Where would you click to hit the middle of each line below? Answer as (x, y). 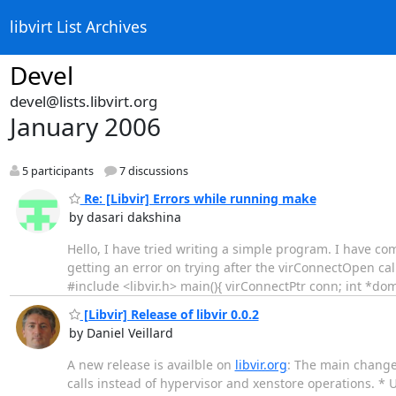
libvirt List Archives (78, 27)
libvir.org (261, 365)
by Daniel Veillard (121, 333)
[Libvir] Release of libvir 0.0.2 (169, 315)
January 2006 (85, 126)
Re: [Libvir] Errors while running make (198, 198)
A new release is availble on (151, 365)
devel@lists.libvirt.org (83, 101)
